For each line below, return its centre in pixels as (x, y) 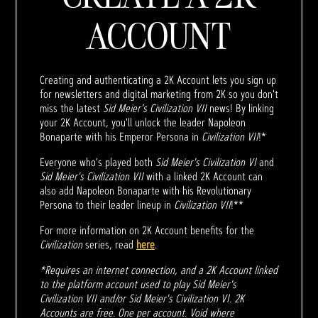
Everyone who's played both (98, 162)
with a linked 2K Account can (203, 176)
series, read (109, 244)
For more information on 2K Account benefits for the (147, 230)
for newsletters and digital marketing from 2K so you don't (159, 94)
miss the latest (71, 108)
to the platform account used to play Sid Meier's (138, 284)
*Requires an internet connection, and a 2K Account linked (159, 270)
